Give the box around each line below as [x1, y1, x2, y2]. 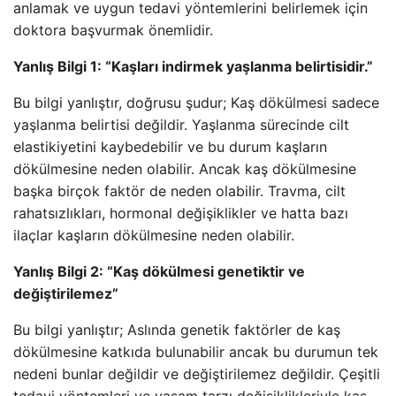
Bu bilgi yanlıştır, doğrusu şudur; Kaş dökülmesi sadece [13, 94, 379, 111]
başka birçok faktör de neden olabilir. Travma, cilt [13, 182, 346, 200]
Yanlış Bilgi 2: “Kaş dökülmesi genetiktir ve [13, 263, 305, 280]
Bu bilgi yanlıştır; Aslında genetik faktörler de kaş [13, 321, 340, 339]
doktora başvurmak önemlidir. [13, 21, 213, 39]
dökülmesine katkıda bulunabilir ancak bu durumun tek [13, 343, 378, 361]
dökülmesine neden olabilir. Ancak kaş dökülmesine [13, 160, 356, 178]
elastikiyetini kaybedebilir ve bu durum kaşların [13, 138, 327, 156]
